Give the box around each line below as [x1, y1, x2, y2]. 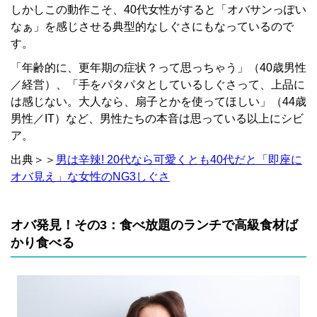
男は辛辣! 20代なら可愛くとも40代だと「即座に [56, 154, 302, 166]
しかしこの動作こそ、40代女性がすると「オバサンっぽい [11, 4, 306, 16]
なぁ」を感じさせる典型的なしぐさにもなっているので [11, 21, 294, 33]
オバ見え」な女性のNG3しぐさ [11, 171, 170, 183]
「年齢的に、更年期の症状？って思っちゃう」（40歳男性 [11, 62, 306, 74]
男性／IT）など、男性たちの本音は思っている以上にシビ [11, 113, 304, 125]
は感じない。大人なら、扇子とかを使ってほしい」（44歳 [11, 96, 306, 108]
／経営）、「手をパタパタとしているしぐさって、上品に [11, 79, 305, 91]
